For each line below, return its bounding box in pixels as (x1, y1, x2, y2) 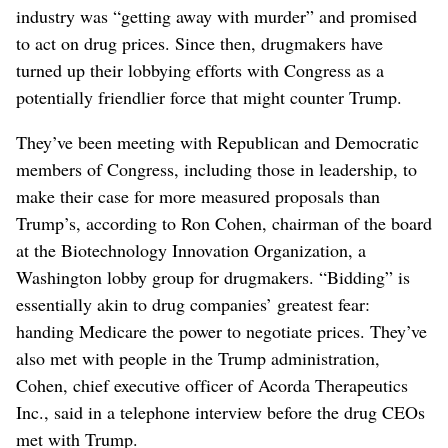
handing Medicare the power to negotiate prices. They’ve (16, 318, 427, 343)
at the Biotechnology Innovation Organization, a (16, 237, 366, 262)
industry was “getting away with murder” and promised (16, 3, 417, 28)
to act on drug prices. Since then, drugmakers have (16, 30, 383, 55)
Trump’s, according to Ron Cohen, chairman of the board (16, 210, 432, 235)
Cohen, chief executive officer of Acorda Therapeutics (16, 372, 408, 397)
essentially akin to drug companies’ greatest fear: (16, 291, 370, 316)
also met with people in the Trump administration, (16, 345, 380, 370)
